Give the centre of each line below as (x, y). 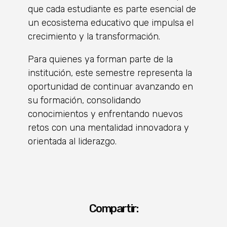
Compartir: (113, 208)
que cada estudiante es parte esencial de (112, 9)
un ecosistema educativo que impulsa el (111, 23)
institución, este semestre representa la (110, 73)
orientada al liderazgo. (72, 141)
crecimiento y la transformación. (94, 36)
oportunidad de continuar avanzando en (110, 86)
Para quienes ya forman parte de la (100, 59)
